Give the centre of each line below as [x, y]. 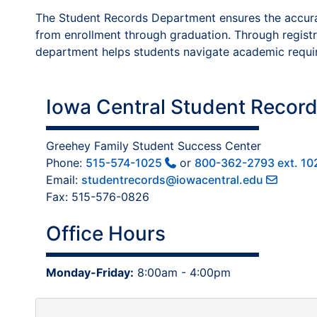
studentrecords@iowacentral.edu [172, 180]
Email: [64, 180]
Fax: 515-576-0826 [98, 197]
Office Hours [106, 234]
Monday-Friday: [90, 272]
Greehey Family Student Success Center [154, 146]
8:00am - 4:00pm [182, 272]
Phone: [66, 163]
